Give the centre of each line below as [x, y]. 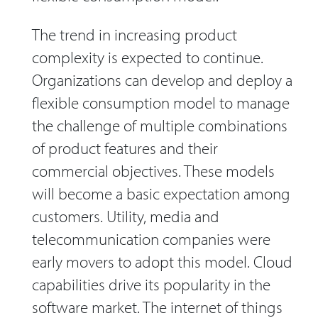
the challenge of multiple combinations [160, 125]
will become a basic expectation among [161, 193]
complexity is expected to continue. [148, 57]
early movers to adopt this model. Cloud [162, 261]
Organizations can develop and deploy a [162, 79]
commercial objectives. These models [153, 170]
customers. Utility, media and [126, 216]
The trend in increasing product [135, 34]
